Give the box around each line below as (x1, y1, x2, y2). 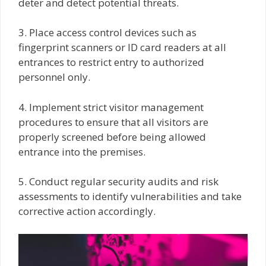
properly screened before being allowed (18, 129, 206, 144)
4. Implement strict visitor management (18, 100, 204, 114)
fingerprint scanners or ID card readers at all (18, 40, 226, 55)
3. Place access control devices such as (18, 26, 197, 40)
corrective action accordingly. (18, 204, 156, 218)
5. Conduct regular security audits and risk (18, 175, 218, 189)
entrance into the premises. (18, 144, 145, 159)
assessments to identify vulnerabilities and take (18, 189, 242, 204)
